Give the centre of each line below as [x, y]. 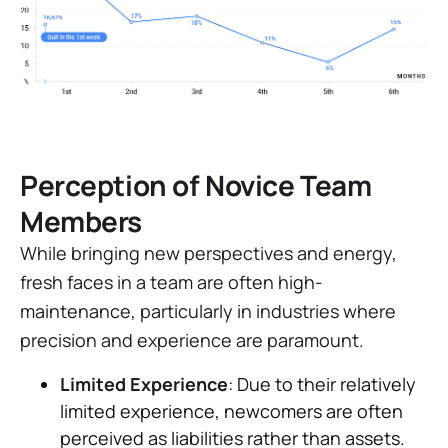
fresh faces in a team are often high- [171, 282]
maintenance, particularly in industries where [208, 311]
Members [81, 221]
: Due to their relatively [322, 384]
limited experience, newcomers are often [231, 411]
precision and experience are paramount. [192, 340]
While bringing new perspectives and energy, [208, 253]
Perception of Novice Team [196, 185]
